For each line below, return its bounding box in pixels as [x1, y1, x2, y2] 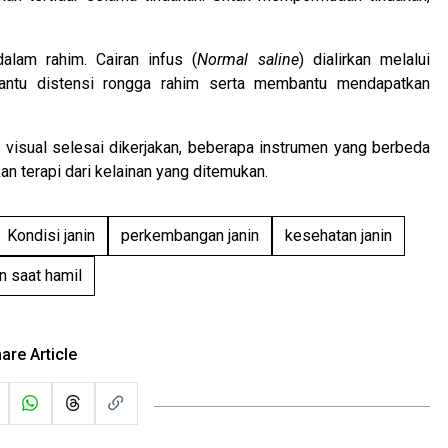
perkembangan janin [121, 225, 259, 245]
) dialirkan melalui [298, 49, 431, 69]
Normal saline [197, 49, 299, 69]
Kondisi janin [7, 225, 95, 245]
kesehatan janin [285, 225, 392, 245]
